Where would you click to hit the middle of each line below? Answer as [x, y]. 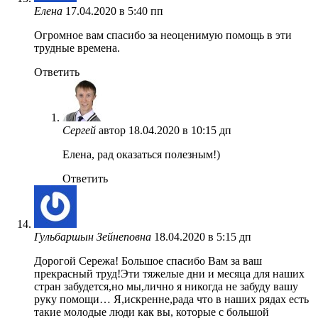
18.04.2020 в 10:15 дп [180, 130]
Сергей [79, 130]
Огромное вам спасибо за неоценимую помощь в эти [163, 35]
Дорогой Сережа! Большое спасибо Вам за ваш [148, 261]
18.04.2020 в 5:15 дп [203, 236]
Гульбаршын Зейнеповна [93, 236]
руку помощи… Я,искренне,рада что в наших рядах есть [171, 299]
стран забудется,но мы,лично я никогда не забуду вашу [166, 286]
